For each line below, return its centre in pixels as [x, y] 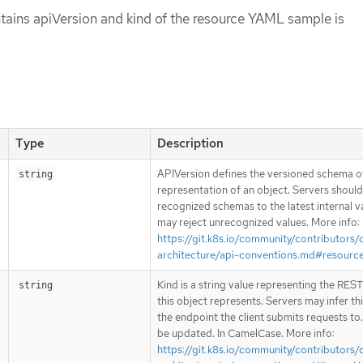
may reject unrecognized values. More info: [258, 222]
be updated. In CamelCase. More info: [246, 333]
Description [190, 143]
